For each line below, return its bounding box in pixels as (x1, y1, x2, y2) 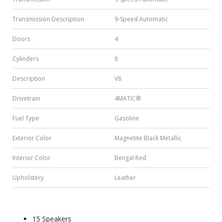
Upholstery (12, 173, 44, 182)
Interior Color (12, 154, 51, 163)
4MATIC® (114, 94, 141, 103)
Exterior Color (12, 134, 52, 143)
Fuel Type (12, 114, 39, 123)
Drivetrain (12, 94, 40, 103)
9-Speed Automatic (114, 15, 168, 24)
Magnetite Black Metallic (114, 134, 181, 143)
